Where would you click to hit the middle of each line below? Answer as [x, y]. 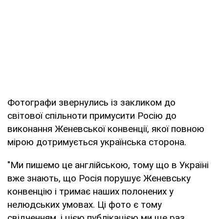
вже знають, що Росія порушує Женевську [99, 178]
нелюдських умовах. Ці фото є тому [85, 204]
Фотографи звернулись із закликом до [91, 102]
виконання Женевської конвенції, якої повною [106, 129]
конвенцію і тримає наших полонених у [90, 191]
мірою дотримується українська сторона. [97, 142]
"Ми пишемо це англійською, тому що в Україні [108, 165]
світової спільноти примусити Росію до [92, 115]
